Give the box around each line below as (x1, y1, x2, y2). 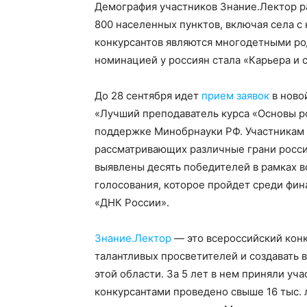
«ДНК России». (95, 196, 169, 209)
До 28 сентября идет (95, 89, 201, 102)
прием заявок (201, 89, 269, 102)
